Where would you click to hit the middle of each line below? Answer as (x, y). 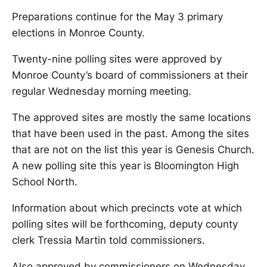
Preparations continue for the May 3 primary (117, 17)
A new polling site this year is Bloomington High (125, 166)
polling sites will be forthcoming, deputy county (125, 224)
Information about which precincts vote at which (127, 208)
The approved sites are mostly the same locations (131, 117)
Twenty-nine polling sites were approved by (117, 59)
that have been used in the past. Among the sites (131, 133)
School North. (45, 182)
